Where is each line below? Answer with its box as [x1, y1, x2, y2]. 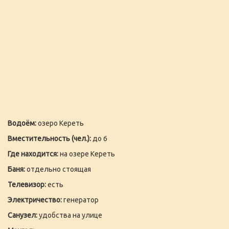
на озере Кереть [58, 150, 115, 158]
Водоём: [8, 119, 36, 128]
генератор [62, 196, 99, 204]
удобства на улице [37, 211, 102, 220]
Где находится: [8, 150, 58, 158]
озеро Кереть [36, 119, 84, 128]
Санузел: [8, 211, 37, 220]
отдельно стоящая [25, 165, 91, 174]
